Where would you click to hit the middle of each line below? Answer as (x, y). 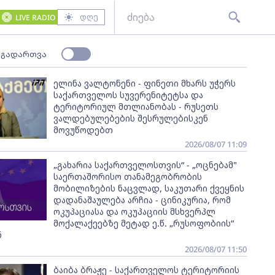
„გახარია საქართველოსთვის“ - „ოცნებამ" (145, 165)
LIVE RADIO (35, 17)
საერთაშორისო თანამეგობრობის (127, 176)
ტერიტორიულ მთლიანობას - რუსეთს (136, 107)
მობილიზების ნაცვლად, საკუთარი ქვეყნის (149, 188)
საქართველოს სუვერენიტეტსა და (128, 95)
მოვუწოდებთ (83, 130)
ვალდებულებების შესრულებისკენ (130, 118)
